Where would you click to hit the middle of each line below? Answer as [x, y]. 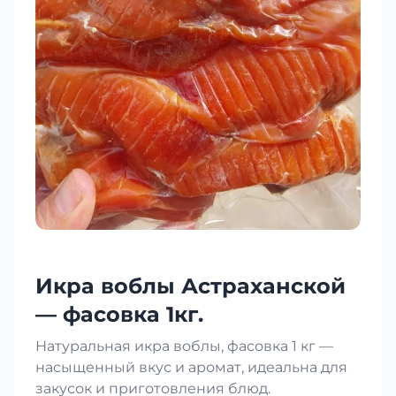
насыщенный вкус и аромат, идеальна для [191, 367]
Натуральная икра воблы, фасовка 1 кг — [184, 346]
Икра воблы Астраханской [190, 286]
